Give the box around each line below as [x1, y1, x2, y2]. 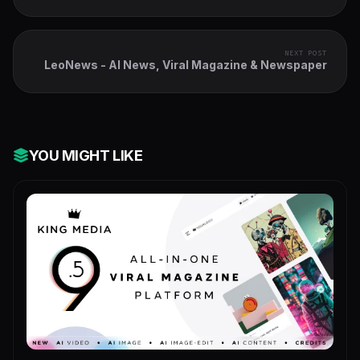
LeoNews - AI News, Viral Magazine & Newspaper [44, 57, 327, 72]
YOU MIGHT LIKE [28, 146, 143, 164]
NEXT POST [284, 47, 327, 58]
